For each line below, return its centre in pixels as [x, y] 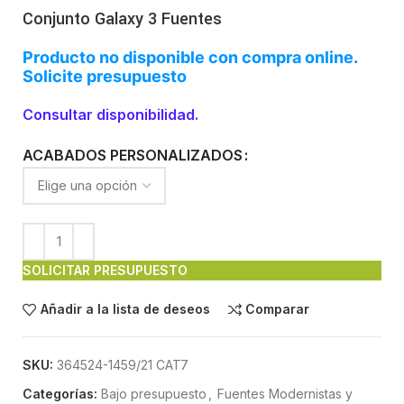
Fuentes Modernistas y [285, 393]
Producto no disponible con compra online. [190, 57]
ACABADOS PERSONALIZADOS [133, 155]
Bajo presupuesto [154, 393]
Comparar [278, 309]
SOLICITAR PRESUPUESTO [105, 270]
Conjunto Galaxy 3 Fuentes [122, 18]
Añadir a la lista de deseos [125, 309]
